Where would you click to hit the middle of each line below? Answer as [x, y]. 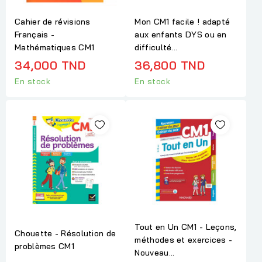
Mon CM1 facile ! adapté [182, 22]
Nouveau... [155, 253]
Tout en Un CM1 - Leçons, [186, 227]
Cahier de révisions [53, 22]
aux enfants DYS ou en [181, 35]
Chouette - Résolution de [65, 234]
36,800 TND [170, 65]
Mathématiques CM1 [55, 48]
